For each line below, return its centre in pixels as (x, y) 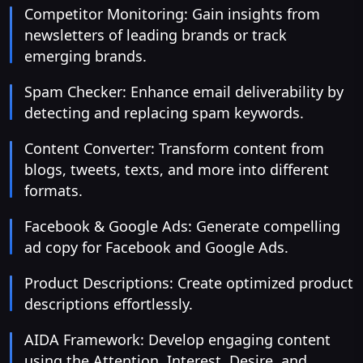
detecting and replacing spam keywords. (164, 113)
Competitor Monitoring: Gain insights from (172, 14)
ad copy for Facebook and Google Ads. (156, 248)
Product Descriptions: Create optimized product (189, 283)
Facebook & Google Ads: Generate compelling (182, 226)
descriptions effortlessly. (109, 304)
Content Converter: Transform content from (174, 149)
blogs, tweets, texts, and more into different (177, 170)
